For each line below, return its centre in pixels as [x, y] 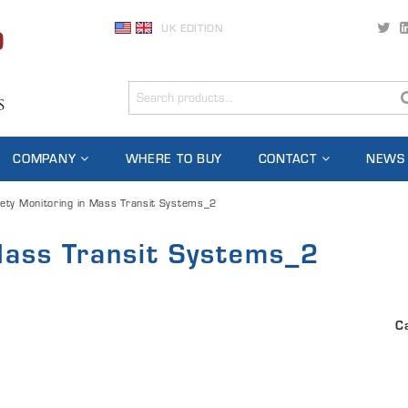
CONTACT [287, 159]
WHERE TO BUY [174, 159]
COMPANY [45, 159]
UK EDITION [192, 28]
